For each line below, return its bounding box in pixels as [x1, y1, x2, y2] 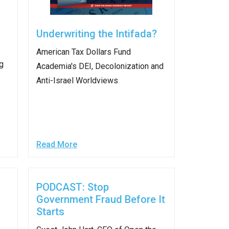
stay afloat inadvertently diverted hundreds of [20, 7, 182, 17]
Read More [36, 140, 77, 149]
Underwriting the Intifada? [36, 28, 157, 40]
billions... [20, 19, 51, 29]
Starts [36, 205, 64, 218]
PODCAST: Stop [36, 181, 109, 193]
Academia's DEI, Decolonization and [36, 61, 164, 72]
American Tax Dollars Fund [36, 47, 131, 57]
